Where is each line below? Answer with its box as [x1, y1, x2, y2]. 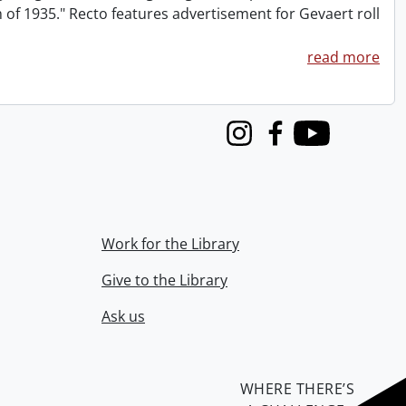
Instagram [221, 132, 291, 153]
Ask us [101, 306, 145, 327]
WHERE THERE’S [239, 379, 355, 400]
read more [307, 47, 380, 68]
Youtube [294, 132, 352, 153]
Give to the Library [101, 270, 227, 291]
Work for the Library [101, 234, 239, 255]
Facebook [257, 132, 323, 153]
